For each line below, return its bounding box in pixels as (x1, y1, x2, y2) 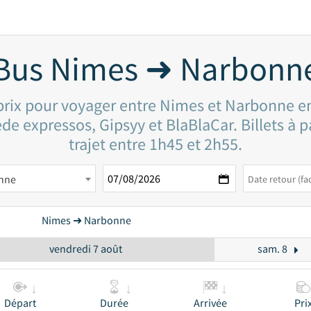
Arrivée (194, 296, 227, 310)
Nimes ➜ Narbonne (41, 213, 131, 227)
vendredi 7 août (49, 242, 122, 255)
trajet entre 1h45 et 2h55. (69, 133, 242, 155)
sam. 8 (257, 242, 287, 255)
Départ (3, 296, 36, 310)
